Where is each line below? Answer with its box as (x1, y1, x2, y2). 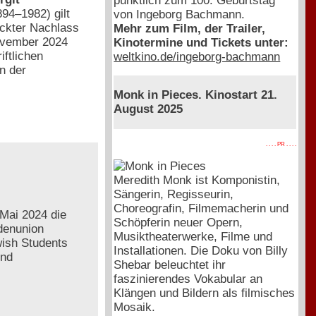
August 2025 (114, 102, 183, 116)
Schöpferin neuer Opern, (114, 215, 243, 229)
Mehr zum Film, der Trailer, (114, 21, 266, 35)
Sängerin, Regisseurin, (114, 187, 234, 201)
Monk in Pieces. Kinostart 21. (114, 88, 278, 102)
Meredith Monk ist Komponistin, (114, 173, 281, 187)
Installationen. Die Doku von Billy (114, 243, 288, 257)
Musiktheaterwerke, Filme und (114, 229, 273, 243)
